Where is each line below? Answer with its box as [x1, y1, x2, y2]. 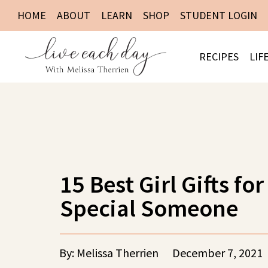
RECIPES [199, 49, 239, 63]
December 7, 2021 [172, 245, 263, 260]
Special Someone [60, 192, 238, 223]
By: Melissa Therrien [59, 245, 159, 260]
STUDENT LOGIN [180, 8, 257, 22]
